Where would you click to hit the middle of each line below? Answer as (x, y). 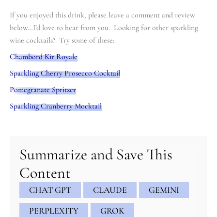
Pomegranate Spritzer (43, 89)
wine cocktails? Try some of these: (62, 40)
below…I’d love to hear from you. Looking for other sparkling (104, 27)
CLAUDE (110, 190)
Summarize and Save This (96, 154)
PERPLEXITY (54, 210)
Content (45, 172)
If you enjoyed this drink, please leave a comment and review (102, 15)
